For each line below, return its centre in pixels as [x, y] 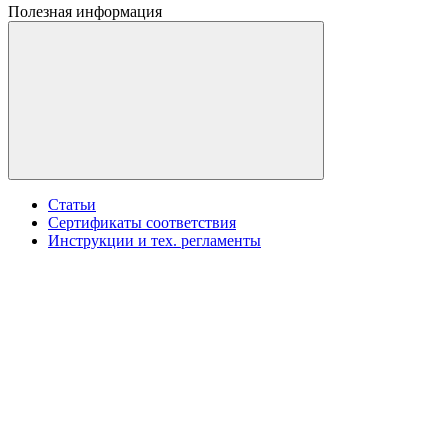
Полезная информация [85, 12]
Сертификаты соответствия [142, 223]
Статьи [72, 205]
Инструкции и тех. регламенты [154, 241]
